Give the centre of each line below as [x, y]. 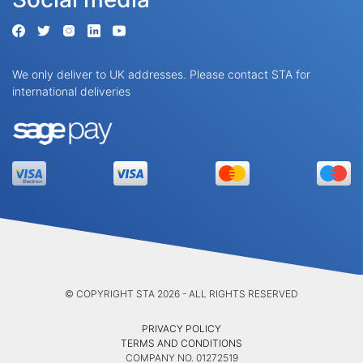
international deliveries [71, 91]
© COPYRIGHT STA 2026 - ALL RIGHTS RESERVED [181, 294]
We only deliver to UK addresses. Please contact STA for [161, 74]
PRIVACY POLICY [181, 329]
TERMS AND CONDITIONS [181, 343]
